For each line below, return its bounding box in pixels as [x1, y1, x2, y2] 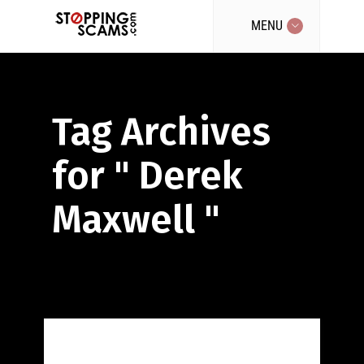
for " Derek [52, 153, 242, 198]
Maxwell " [52, 197, 220, 242]
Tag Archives [52, 109, 271, 154]
